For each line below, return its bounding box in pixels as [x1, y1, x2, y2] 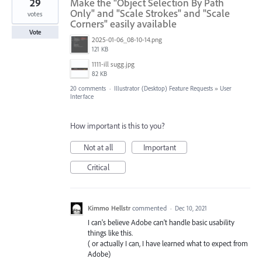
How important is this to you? [70, 120, 165, 131]
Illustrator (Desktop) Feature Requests [114, 84, 213, 92]
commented [132, 204, 168, 212]
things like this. [88, 228, 133, 237]
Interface [70, 92, 94, 101]
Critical [87, 162, 109, 173]
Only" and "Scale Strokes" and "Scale [70, 6, 230, 20]
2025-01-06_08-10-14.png [92, 35, 162, 44]
